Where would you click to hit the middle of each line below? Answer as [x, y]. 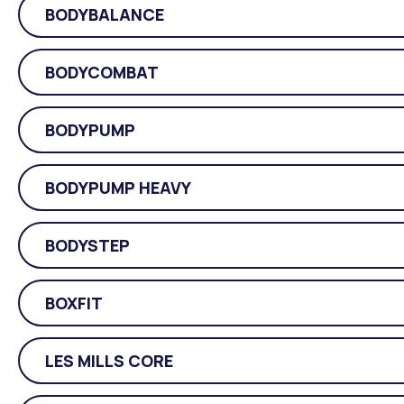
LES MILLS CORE [109, 360]
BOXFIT [74, 303]
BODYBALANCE [105, 14]
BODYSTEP [87, 245]
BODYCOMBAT [102, 72]
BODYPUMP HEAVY [118, 187]
